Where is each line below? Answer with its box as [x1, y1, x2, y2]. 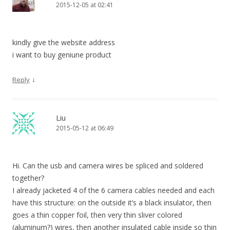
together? [12, 173, 44, 183]
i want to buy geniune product [12, 50, 111, 60]
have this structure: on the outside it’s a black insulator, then [12, 198, 212, 207]
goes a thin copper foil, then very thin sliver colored [12, 210, 182, 220]
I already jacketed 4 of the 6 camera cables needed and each [12, 185, 215, 195]
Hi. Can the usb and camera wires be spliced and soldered [12, 161, 203, 170]
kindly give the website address [12, 37, 115, 47]
